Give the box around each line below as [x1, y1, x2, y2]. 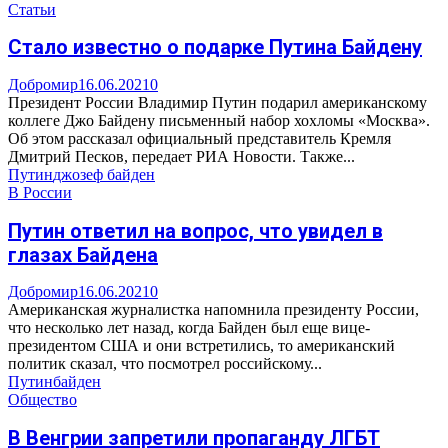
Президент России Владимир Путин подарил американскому [8, 93, 427, 111]
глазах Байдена [8, 242, 158, 267]
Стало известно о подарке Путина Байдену [8, 35, 422, 60]
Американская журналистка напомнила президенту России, [8, 301, 419, 319]
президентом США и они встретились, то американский [8, 337, 395, 355]
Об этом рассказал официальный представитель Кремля [8, 129, 391, 147]
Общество [8, 391, 77, 409]
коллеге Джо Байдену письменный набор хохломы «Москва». [8, 111, 430, 129]
